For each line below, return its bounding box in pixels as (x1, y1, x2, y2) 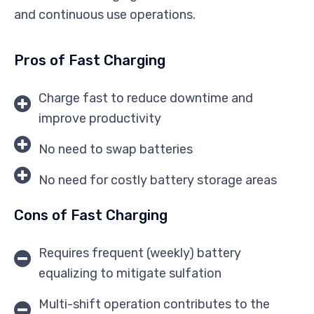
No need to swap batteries (39, 141, 193, 157)
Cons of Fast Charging (14, 206, 168, 224)
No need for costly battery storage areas (39, 172, 277, 188)
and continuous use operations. (14, 6, 196, 22)
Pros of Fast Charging (14, 51, 165, 69)
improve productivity (39, 110, 161, 126)
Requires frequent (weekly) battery (39, 245, 241, 261)
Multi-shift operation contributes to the (39, 296, 270, 312)
